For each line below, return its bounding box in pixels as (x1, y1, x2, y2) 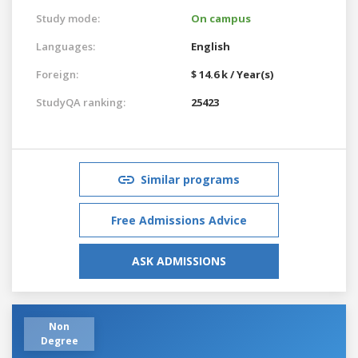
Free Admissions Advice (111, 212, 247, 228)
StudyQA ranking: (36, 94, 125, 109)
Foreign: (36, 66, 78, 82)
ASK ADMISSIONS (132, 253, 226, 268)
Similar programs (141, 171, 240, 187)
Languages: (36, 38, 95, 54)
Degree (40, 333, 78, 348)
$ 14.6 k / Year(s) (191, 66, 273, 82)
